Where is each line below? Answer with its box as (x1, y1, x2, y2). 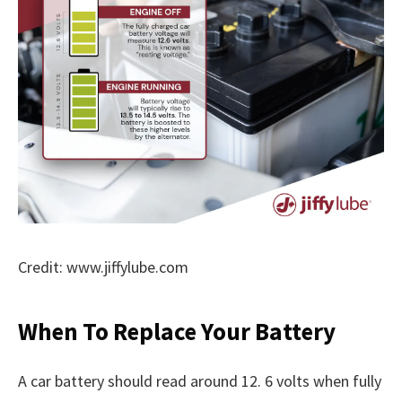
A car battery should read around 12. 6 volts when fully (18, 370, 381, 391)
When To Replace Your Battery (18, 316, 336, 347)
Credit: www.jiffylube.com (18, 256, 188, 277)
